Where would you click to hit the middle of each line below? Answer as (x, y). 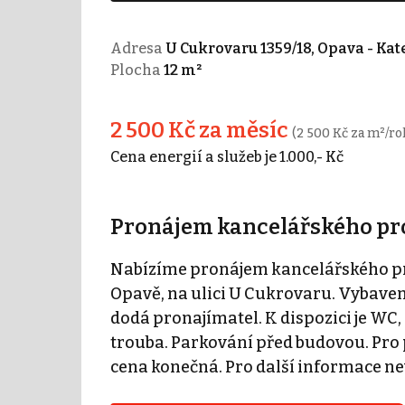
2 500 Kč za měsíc (201, 130)
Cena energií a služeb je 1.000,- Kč (226, 156)
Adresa (137, 48)
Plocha (137, 70)
